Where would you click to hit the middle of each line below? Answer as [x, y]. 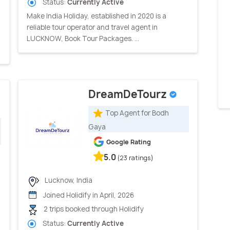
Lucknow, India [68, 180]
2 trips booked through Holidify [93, 209]
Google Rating [129, 142]
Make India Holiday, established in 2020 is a [97, 16]
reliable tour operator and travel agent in [92, 27]
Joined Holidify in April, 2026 [88, 195]
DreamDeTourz [129, 94]
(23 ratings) [136, 158]
